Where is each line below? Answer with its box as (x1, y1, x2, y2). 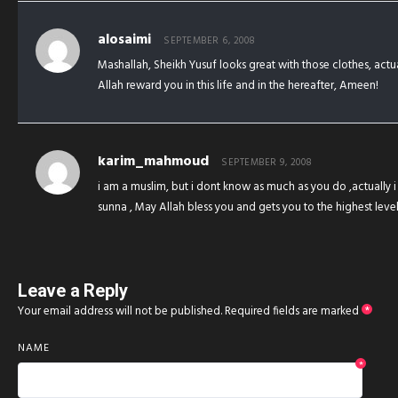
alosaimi (98, 28, 151, 52)
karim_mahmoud (98, 149, 209, 173)
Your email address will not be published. (18, 301, 222, 321)
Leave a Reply (18, 279, 128, 301)
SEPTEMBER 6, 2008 (163, 32, 256, 49)
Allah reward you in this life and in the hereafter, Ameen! (98, 76, 378, 95)
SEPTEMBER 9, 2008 (221, 154, 313, 171)
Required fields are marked (225, 301, 362, 321)
